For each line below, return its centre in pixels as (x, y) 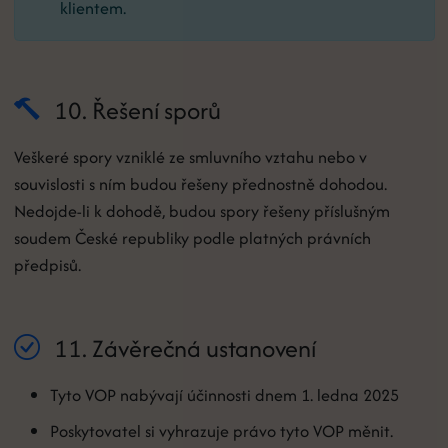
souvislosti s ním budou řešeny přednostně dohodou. (200, 183)
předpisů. (47, 264)
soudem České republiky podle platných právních (192, 237)
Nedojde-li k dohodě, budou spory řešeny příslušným (201, 210)
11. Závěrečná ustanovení (182, 348)
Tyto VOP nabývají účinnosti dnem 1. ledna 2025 (224, 394)
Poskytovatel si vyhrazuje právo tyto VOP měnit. (221, 430)
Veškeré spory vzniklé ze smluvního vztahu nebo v (190, 156)
